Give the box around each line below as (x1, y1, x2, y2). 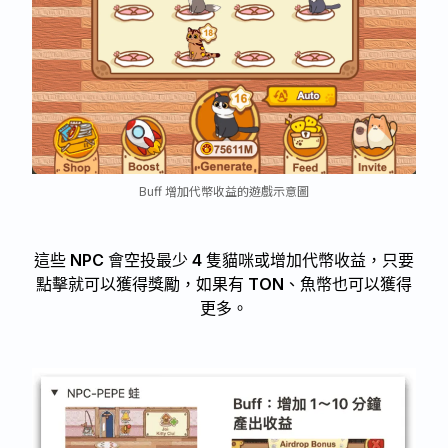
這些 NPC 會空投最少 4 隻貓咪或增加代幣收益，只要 (34, 250, 414, 271)
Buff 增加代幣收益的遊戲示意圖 (139, 182, 309, 200)
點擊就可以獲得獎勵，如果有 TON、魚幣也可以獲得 (36, 274, 412, 295)
